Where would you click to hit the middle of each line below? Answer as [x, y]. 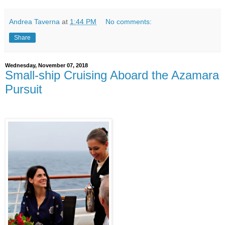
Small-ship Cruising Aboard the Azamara [112, 75]
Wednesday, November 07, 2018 [46, 65]
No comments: [129, 22]
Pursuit [24, 89]
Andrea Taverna [34, 22]
